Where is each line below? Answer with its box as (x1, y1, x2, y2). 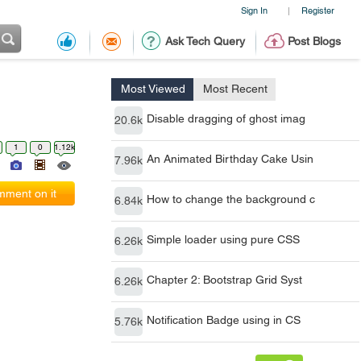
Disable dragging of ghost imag (147, 112, 305, 125)
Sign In (240, 5, 268, 15)
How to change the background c (147, 193, 315, 205)
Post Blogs (287, 35, 341, 48)
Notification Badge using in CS (147, 313, 301, 326)
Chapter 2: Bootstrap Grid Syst (147, 273, 302, 286)
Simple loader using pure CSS (147, 233, 300, 246)
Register (301, 5, 334, 15)
